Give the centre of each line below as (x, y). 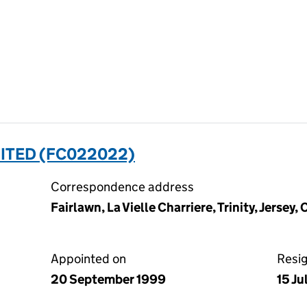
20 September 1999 (108, 279)
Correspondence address (122, 187)
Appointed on (88, 259)
